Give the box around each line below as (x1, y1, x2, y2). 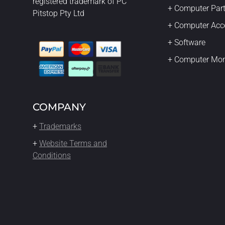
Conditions (33, 151, 71, 161)
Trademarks (39, 122, 81, 132)
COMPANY (33, 101, 86, 114)
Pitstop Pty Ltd (33, 9, 84, 19)
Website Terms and (39, 139, 107, 149)
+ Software (167, 38, 207, 47)
